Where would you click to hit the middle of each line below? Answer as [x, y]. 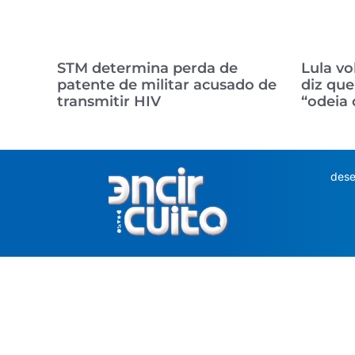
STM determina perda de [147, 68]
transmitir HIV [109, 101]
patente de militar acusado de [167, 84]
